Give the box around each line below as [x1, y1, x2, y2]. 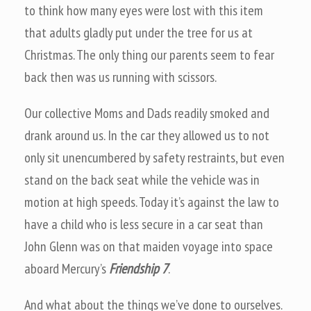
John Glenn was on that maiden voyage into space [24, 237, 273, 255]
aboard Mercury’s [24, 260, 109, 278]
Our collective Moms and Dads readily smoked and [24, 104, 269, 122]
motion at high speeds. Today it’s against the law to [24, 193, 279, 211]
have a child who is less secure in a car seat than [24, 215, 263, 233]
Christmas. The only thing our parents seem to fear [24, 46, 274, 64]
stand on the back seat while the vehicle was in [24, 171, 260, 189]
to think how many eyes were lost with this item [24, 1, 263, 19]
